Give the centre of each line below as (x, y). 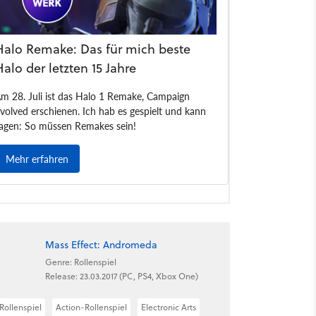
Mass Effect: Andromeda (101, 244)
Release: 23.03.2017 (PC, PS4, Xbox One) (121, 276)
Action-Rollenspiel (91, 307)
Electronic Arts (168, 307)
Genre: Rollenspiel (80, 262)
